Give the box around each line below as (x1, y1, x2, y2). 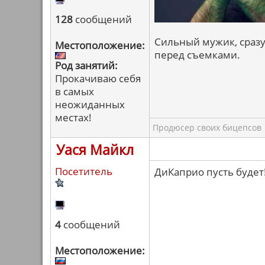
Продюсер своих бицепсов (153, 122, 261, 133)
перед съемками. (154, 48, 240, 62)
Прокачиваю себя (55, 72, 141, 85)
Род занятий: (55, 59, 118, 72)
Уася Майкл (56, 140, 134, 159)
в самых (55, 85, 94, 98)
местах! (55, 111, 92, 124)
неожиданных (55, 98, 125, 111)
